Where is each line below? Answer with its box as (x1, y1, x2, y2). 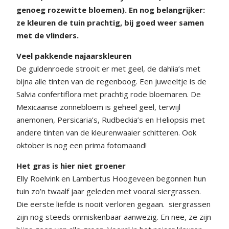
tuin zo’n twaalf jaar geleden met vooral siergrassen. (16, 186, 201, 196)
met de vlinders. (16, 30, 79, 40)
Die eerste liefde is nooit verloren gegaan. (16, 198, 165, 209)
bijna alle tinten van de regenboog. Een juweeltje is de (16, 76, 207, 86)
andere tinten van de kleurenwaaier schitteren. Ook (16, 127, 196, 138)
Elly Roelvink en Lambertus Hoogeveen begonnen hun (16, 173, 206, 184)
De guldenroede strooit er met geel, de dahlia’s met (16, 63, 200, 74)
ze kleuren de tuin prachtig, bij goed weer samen (16, 17, 204, 28)
